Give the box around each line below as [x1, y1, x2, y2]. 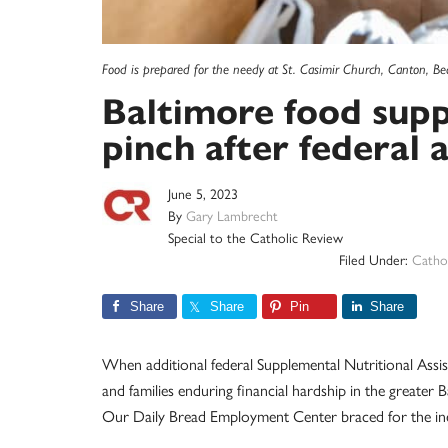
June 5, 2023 [168, 183, 238, 204]
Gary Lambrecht [186, 205, 278, 226]
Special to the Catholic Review [168, 227, 343, 248]
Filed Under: [339, 249, 412, 270]
